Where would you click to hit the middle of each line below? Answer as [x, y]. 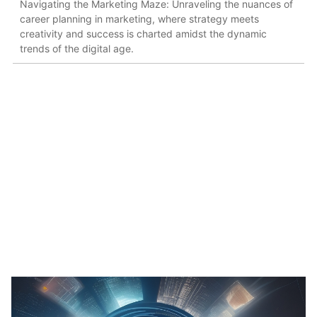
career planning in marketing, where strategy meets [139, 18]
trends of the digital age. [77, 48]
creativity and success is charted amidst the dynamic [143, 33]
